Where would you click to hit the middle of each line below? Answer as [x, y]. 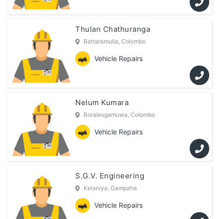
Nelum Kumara [102, 103]
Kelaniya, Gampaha [110, 188]
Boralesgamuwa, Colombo [120, 115]
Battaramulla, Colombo [115, 42]
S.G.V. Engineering [110, 176]
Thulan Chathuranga [113, 29]
